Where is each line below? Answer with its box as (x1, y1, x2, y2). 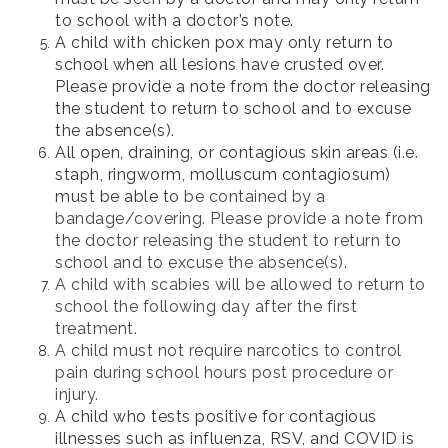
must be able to (55, 187, 184, 207)
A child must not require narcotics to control (55, 341, 402, 361)
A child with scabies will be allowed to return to (55, 275, 426, 295)
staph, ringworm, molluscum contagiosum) (55, 165, 391, 185)
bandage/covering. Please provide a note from (55, 209, 423, 229)
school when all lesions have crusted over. (55, 55, 384, 75)
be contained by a (184, 187, 326, 207)
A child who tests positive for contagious (55, 407, 377, 427)
